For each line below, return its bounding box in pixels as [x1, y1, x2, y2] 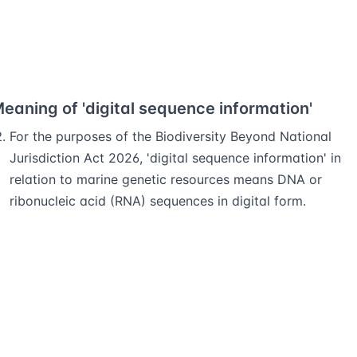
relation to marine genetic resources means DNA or [10, 171, 322, 187]
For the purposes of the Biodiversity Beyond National [10, 128, 331, 144]
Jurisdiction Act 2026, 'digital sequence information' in [10, 150, 341, 166]
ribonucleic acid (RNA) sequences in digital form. [10, 193, 306, 209]
